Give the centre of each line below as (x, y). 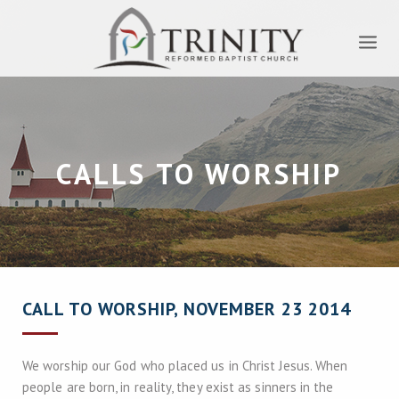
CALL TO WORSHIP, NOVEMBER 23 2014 (187, 309)
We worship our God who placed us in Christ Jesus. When (185, 366)
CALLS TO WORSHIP (199, 174)
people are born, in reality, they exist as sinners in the (178, 387)
